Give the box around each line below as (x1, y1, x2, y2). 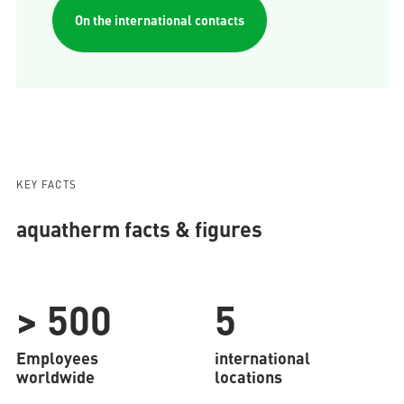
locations (214, 364, 282, 389)
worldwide (15, 364, 95, 389)
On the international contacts (74, 11, 244, 30)
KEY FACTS (15, 177, 77, 192)
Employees (15, 345, 98, 370)
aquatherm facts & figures (15, 213, 262, 244)
